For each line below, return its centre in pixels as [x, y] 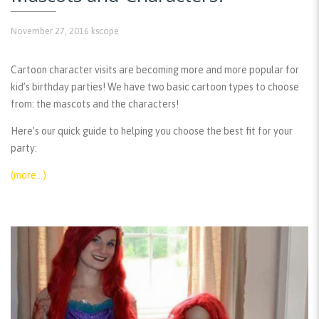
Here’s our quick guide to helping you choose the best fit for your [152, 131]
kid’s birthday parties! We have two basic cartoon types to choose [155, 87]
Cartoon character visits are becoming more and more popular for [155, 70]
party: [24, 148]
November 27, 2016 [50, 31]
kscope [105, 31]
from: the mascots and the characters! [95, 104]
